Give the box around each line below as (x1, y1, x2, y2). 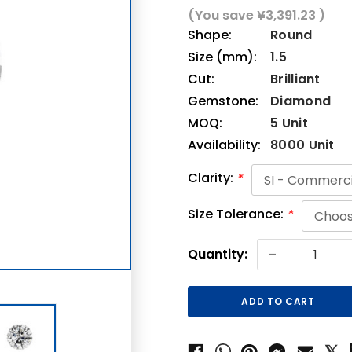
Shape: (188, 26, 232, 44)
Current (188, 237, 236, 255)
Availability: (188, 136, 261, 154)
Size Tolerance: (188, 205, 284, 223)
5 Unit (270, 114, 308, 132)
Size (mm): (188, 48, 257, 66)
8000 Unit (270, 136, 335, 154)
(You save (188, 6, 254, 24)
